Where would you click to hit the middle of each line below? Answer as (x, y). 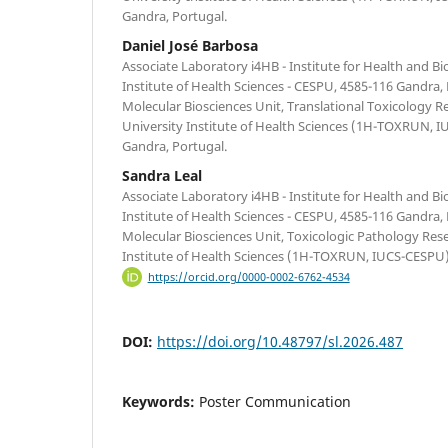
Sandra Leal (162, 175)
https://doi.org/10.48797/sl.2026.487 (280, 341)
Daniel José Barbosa (190, 45)
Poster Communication (275, 401)
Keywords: (160, 401)
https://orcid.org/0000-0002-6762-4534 (248, 277)
